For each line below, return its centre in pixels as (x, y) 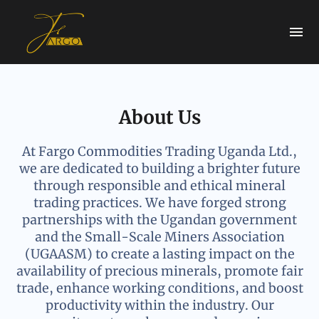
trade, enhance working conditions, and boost (159, 288)
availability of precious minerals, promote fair (159, 271)
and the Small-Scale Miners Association (159, 237)
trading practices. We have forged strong (159, 203)
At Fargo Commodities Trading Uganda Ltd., (159, 152)
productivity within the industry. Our (159, 305)
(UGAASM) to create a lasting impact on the (159, 254)
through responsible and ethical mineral (159, 186)
